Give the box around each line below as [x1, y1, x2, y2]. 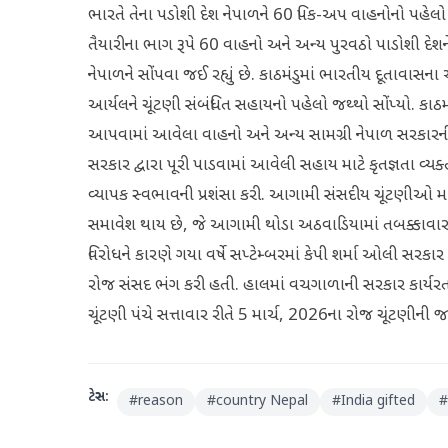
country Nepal [216, 392, 308, 411]
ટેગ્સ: [88, 388, 109, 407]
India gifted [341, 392, 415, 411]
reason [138, 392, 183, 411]
